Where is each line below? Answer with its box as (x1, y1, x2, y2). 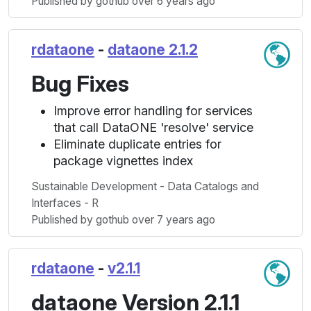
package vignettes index (53, 153, 193, 168)
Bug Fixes (31, 70, 129, 97)
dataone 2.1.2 (108, 41, 198, 58)
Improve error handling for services (53, 103, 253, 118)
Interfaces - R (31, 196, 99, 210)
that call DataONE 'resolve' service (53, 120, 253, 135)
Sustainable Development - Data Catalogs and (31, 180, 259, 193)
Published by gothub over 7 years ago (31, 213, 215, 226)
